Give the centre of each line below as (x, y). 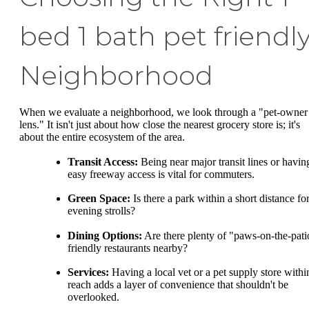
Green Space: (99, 199)
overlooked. (93, 297)
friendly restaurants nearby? (128, 248)
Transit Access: (103, 161)
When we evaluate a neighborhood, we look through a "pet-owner (163, 112)
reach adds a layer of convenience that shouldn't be (178, 285)
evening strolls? (101, 211)
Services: (88, 272)
